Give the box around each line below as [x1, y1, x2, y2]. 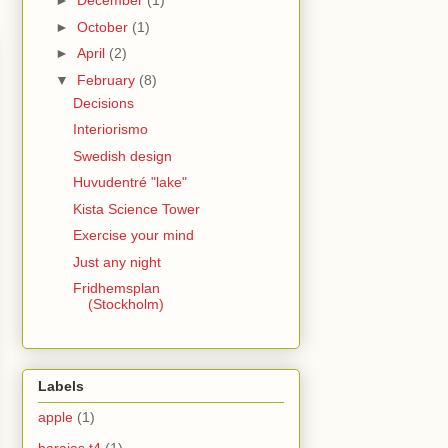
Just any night [72, 253, 161, 270]
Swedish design [72, 147, 172, 164]
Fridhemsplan [72, 280, 160, 297]
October [76, 18, 132, 35]
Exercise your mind [72, 227, 194, 244]
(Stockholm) [87, 296, 164, 313]
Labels [38, 378, 84, 395]
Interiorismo [72, 121, 148, 138]
